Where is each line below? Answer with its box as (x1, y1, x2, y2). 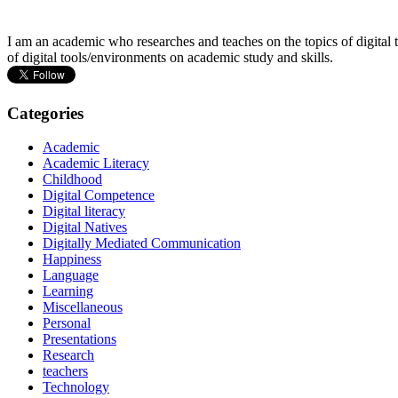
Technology (43, 379, 109, 395)
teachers (43, 363, 88, 379)
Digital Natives (43, 219, 127, 235)
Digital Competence (43, 187, 155, 203)
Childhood (43, 171, 102, 187)
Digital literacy (43, 203, 125, 219)
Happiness (43, 251, 101, 267)
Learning (43, 283, 93, 299)
